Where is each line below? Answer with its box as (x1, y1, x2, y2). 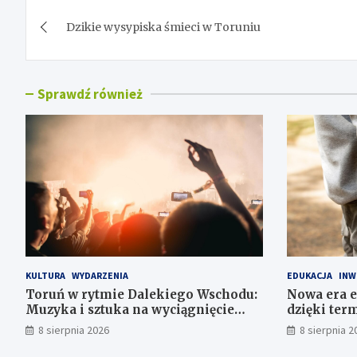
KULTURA (25, 269, 65, 282)
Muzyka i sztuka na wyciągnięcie (25, 302, 234, 318)
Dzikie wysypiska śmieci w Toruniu (66, 19, 261, 34)
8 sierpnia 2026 (38, 323, 109, 338)
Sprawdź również (37, 84, 143, 103)
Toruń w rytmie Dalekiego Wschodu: (25, 287, 257, 303)
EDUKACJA (286, 269, 332, 282)
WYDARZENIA (72, 269, 128, 282)
